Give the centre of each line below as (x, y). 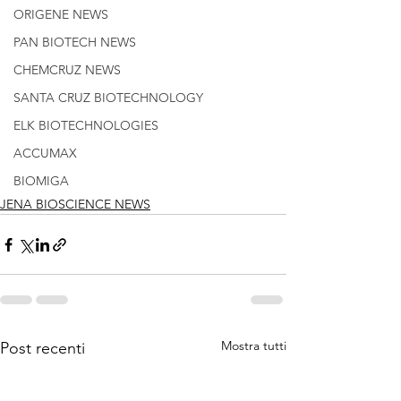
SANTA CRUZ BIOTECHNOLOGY (108, 98)
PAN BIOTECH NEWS (75, 42)
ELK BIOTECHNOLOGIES (86, 125)
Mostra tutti (254, 346)
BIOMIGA (41, 181)
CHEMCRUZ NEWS (67, 70)
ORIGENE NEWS (61, 14)
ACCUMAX (45, 153)
